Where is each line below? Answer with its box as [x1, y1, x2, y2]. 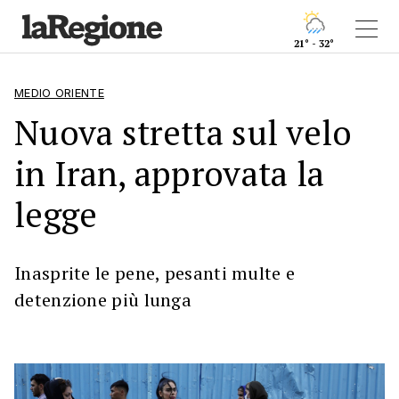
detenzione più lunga [14, 288, 192, 312]
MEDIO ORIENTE [14, 86, 104, 100]
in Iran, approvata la [14, 151, 325, 196]
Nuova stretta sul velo [14, 110, 353, 155]
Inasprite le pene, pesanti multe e [14, 261, 296, 285]
